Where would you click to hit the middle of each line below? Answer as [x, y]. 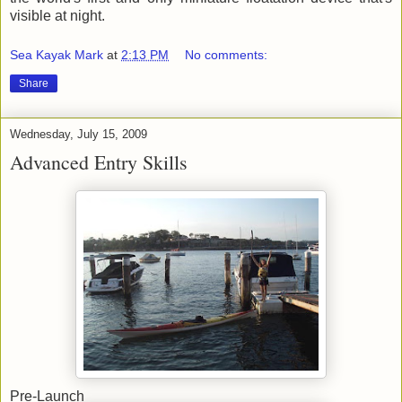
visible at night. [57, 16]
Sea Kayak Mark [57, 54]
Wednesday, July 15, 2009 [79, 134]
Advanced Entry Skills [99, 162]
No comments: [227, 54]
